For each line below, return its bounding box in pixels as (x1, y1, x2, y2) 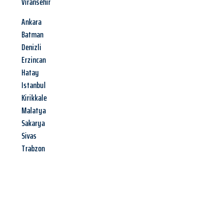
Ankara (21, 15, 41, 29)
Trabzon (21, 142, 45, 156)
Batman (21, 28, 43, 42)
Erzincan (21, 53, 46, 67)
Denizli (21, 40, 41, 54)
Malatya (21, 104, 46, 118)
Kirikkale (21, 91, 47, 105)
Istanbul (21, 78, 46, 92)
